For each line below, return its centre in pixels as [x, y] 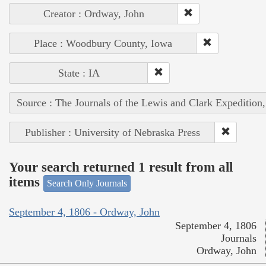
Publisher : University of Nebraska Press [112, 132]
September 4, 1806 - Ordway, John [84, 212]
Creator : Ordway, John [94, 13]
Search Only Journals [87, 183]
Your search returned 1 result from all [121, 167]
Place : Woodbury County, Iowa [103, 43]
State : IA [79, 73]
